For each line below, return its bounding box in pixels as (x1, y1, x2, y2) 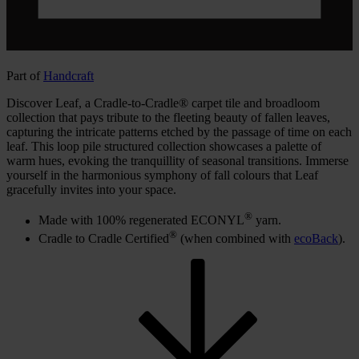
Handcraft (43, 69, 94, 83)
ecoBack (294, 231, 338, 245)
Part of (6, 69, 43, 83)
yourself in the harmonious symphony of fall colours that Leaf (6, 168, 318, 183)
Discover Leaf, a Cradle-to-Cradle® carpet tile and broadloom (6, 96, 320, 111)
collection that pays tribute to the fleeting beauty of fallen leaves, (6, 111, 330, 125)
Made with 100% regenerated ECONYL (38, 213, 244, 228)
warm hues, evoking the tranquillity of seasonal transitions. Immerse (6, 154, 349, 168)
